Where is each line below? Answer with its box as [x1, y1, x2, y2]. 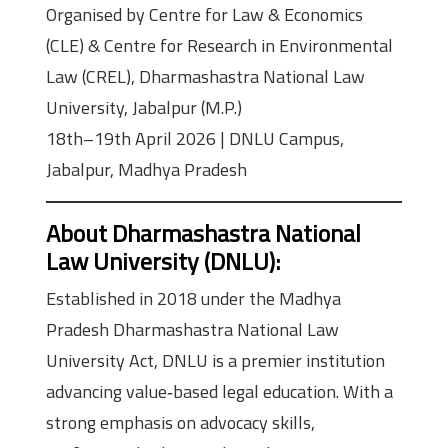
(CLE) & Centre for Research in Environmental [46, 31, 393, 59]
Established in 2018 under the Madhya [46, 284, 341, 312]
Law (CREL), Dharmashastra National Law [46, 62, 365, 90]
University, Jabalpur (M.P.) [46, 93, 242, 121]
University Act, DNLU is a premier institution [46, 346, 385, 374]
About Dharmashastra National [46, 214, 361, 251]
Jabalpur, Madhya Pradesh [46, 155, 247, 183]
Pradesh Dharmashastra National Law [46, 315, 339, 343]
